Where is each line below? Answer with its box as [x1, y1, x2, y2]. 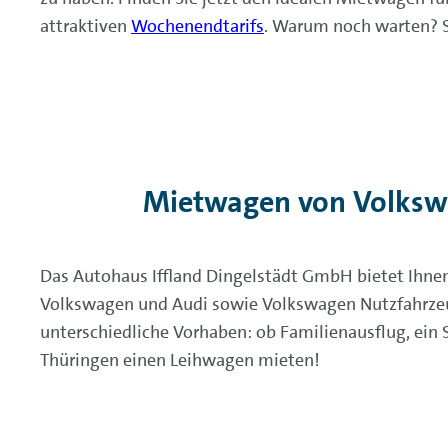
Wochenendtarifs [131, 14, 264, 38]
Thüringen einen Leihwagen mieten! [40, 348, 320, 372]
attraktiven [40, 14, 131, 38]
